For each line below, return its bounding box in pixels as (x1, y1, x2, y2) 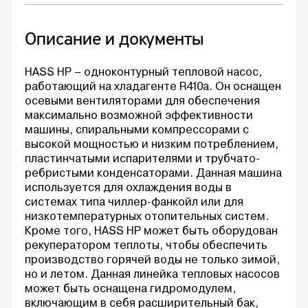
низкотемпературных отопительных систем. (25, 208, 269, 223)
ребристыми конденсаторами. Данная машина (25, 165, 282, 180)
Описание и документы (25, 28, 203, 49)
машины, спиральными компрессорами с (25, 122, 249, 137)
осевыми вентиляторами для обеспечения (25, 93, 260, 108)
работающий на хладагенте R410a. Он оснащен (25, 78, 281, 93)
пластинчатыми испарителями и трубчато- (25, 151, 260, 166)
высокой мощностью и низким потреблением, (25, 136, 278, 151)
